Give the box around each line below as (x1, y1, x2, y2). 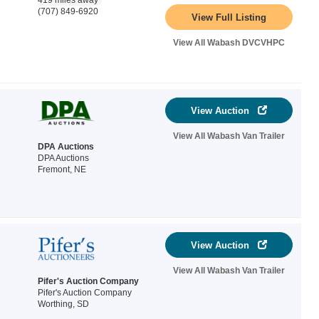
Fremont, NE (38, 164, 86, 174)
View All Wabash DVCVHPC (173, 38, 285, 48)
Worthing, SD (38, 299, 89, 309)
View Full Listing (192, 11, 266, 23)
